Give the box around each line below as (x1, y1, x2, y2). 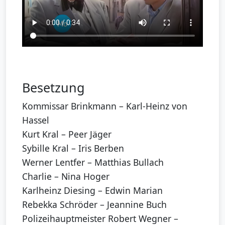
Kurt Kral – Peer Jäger (22, 128, 111, 141)
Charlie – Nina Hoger (22, 170, 109, 183)
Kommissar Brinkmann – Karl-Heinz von (22, 100, 187, 113)
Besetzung (22, 79, 85, 96)
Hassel (22, 114, 49, 127)
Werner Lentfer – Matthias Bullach (22, 156, 164, 169)
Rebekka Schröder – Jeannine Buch (22, 198, 167, 211)
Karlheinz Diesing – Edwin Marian (22, 184, 163, 197)
